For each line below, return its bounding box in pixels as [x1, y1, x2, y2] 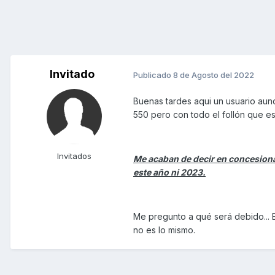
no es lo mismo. [133, 225, 195, 236]
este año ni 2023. [133, 167, 206, 178]
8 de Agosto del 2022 [173, 69, 254, 80]
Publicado [133, 69, 173, 80]
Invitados [57, 151, 91, 161]
